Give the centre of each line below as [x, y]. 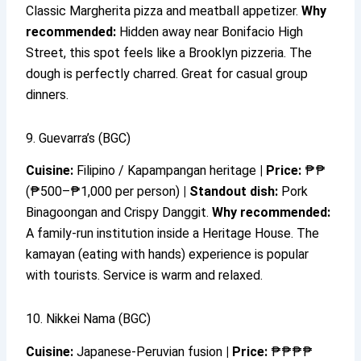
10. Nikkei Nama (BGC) [89, 319]
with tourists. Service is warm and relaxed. [145, 276]
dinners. [48, 94]
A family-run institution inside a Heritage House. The [173, 234]
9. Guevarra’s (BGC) [79, 138]
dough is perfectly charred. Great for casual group [167, 73]
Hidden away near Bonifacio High [210, 31]
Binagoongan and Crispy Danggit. [119, 213]
